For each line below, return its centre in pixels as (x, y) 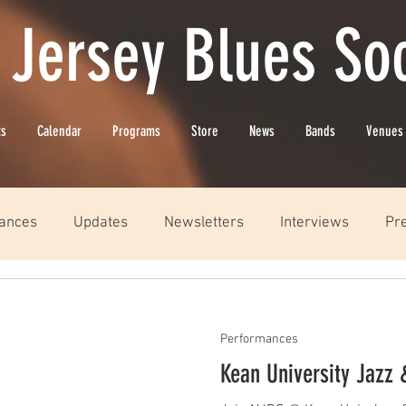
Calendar (59, 131)
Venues (385, 131)
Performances (259, 339)
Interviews (314, 223)
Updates (101, 223)
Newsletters (204, 223)
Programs (136, 131)
